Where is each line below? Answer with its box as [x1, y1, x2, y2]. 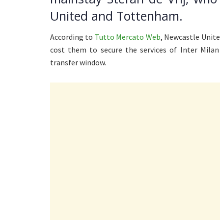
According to [50, 32, 95, 42]
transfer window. [50, 57, 108, 68]
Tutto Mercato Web [94, 32, 161, 42]
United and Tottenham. [50, 7, 183, 24]
